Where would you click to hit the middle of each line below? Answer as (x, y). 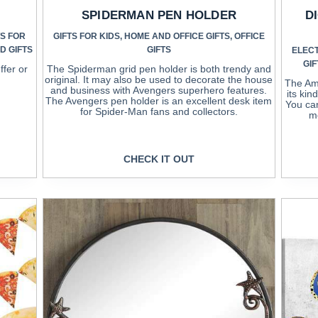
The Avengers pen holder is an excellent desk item (159, 100)
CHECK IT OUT (159, 159)
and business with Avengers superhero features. (159, 90)
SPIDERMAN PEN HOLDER (159, 15)
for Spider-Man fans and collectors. (159, 111)
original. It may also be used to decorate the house (159, 79)
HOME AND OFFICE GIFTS (177, 36)
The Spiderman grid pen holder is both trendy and (159, 68)
